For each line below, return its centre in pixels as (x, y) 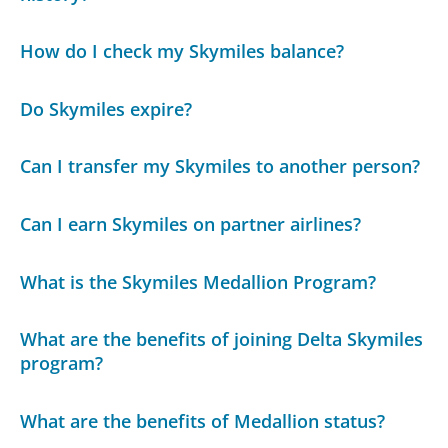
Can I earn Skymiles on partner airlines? (191, 223)
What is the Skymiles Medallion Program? (198, 281)
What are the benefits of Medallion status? (203, 420)
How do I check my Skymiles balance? (182, 51)
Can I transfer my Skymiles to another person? (220, 166)
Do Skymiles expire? (106, 108)
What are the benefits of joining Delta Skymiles (222, 339)
